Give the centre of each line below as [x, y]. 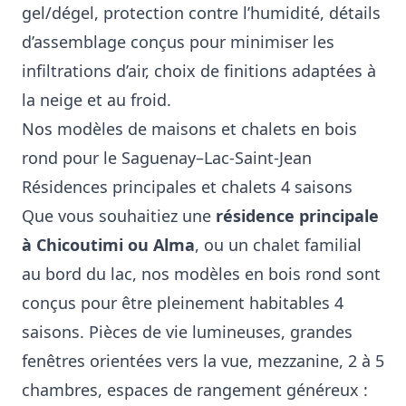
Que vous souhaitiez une [119, 216]
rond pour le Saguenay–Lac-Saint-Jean [167, 158]
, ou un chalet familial [278, 245]
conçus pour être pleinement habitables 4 [183, 303]
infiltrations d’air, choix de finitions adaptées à [199, 71]
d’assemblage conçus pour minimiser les [178, 42]
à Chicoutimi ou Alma [108, 245]
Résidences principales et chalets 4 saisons [187, 187]
